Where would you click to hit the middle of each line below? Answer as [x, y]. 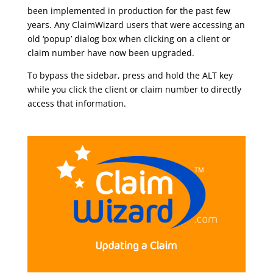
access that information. [76, 103]
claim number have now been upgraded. [111, 52]
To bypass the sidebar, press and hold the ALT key [130, 75]
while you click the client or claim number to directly [134, 89]
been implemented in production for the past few [129, 10]
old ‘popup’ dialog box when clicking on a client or [129, 38]
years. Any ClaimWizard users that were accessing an [136, 24]
